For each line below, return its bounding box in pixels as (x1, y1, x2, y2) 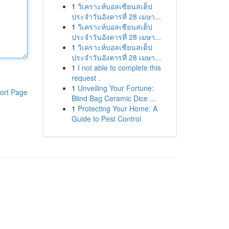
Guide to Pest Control (71, 113, 141, 124)
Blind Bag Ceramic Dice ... (71, 93, 156, 103)
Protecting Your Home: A (77, 103, 157, 113)
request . (71, 73, 100, 83)
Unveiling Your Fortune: (77, 83, 154, 93)
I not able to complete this (77, 62, 161, 73)
